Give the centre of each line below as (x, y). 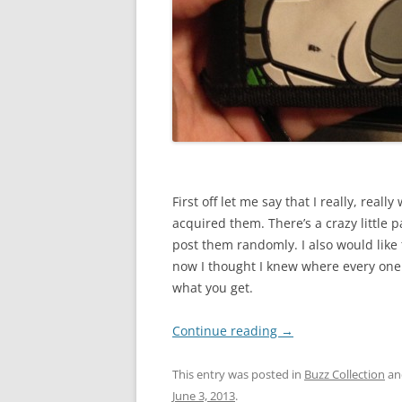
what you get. (213, 288)
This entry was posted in (238, 374)
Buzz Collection (345, 374)
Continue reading (227, 331)
